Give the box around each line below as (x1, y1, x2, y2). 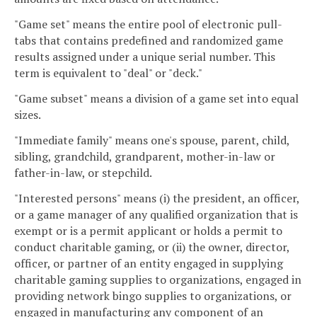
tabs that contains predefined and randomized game (14, 33, 283, 49)
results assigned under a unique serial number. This (14, 49, 275, 65)
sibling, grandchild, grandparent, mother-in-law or (14, 148, 275, 164)
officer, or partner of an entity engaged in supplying (14, 255, 283, 271)
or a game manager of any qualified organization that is (14, 206, 298, 222)
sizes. (14, 107, 41, 122)
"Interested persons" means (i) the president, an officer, (14, 190, 299, 206)
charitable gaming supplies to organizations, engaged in (14, 271, 301, 287)
